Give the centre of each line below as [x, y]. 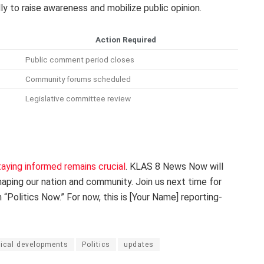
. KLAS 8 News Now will [174, 167]
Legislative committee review [78, 98]
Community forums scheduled [78, 79]
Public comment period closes [80, 59]
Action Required [126, 39]
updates [139, 245]
